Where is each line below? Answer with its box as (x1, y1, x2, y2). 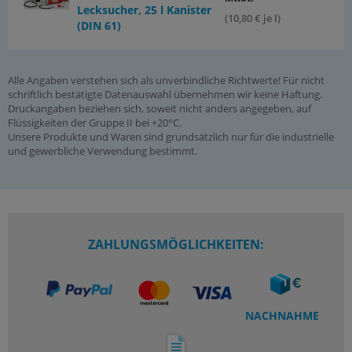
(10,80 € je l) (225, 11, 281, 25)
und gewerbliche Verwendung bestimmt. (8, 144, 197, 158)
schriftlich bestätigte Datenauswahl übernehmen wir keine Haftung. (8, 87, 322, 101)
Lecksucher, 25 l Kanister (76, 2, 211, 17)
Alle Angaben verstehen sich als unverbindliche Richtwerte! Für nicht (8, 73, 324, 87)
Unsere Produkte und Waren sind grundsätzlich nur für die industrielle (8, 130, 334, 144)
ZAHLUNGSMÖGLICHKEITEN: (88, 236, 264, 253)
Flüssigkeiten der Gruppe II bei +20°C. (8, 115, 181, 130)
